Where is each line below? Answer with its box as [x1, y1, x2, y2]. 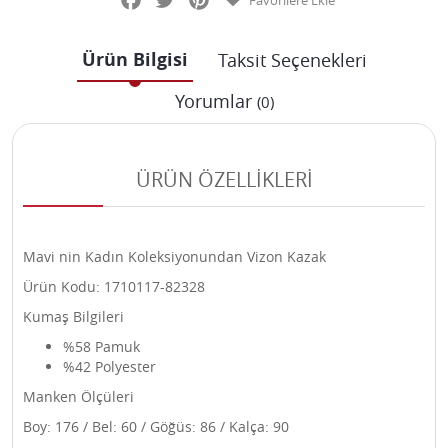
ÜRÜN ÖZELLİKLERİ [135, 166, 313, 193]
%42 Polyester [63, 357, 156, 376]
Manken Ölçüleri [23, 387, 134, 406]
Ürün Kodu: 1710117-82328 [23, 277, 205, 296]
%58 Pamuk [63, 337, 140, 356]
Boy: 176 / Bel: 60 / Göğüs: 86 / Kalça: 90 [23, 417, 289, 436]
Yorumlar [174, 89, 257, 113]
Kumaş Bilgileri [23, 307, 124, 326]
